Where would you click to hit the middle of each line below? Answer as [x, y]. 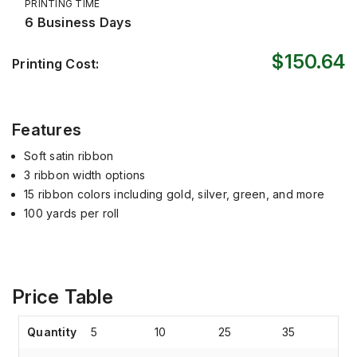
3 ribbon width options [85, 175]
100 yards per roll [72, 213]
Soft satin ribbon [69, 156]
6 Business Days [78, 22]
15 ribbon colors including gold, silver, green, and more [174, 194]
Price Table [63, 297]
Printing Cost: [56, 64]
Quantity [52, 332]
